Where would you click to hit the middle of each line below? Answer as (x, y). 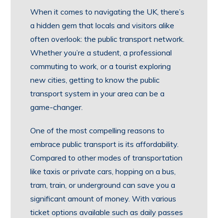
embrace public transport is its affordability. (105, 144)
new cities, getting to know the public (95, 80)
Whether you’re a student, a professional (101, 53)
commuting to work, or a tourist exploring (101, 66)
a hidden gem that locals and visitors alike (102, 25)
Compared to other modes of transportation (107, 158)
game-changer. (57, 107)
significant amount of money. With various (103, 199)
